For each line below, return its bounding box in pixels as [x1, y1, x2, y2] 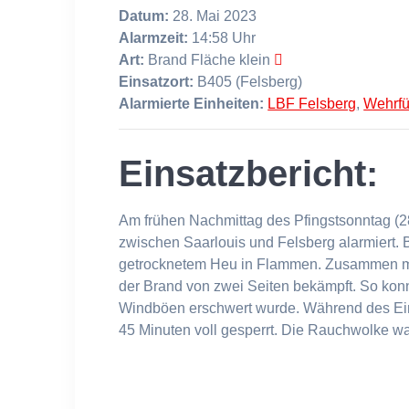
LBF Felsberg [267, 95, 357, 111]
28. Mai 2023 [169, 7, 257, 24]
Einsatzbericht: [119, 152, 379, 194]
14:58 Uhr [188, 29, 257, 46]
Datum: [119, 7, 170, 24]
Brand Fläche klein [144, 51, 275, 68]
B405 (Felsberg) [194, 73, 303, 89]
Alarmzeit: [119, 29, 189, 46]
